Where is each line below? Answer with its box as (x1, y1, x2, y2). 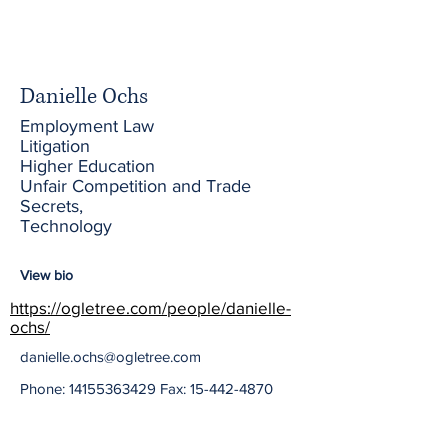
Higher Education (20, 156, 155, 176)
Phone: (20, 380, 69, 397)
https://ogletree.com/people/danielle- (10, 298, 291, 317)
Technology (20, 216, 112, 236)
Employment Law (20, 116, 154, 136)
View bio (20, 267, 73, 283)
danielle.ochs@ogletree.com (20, 348, 201, 365)
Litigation (20, 136, 90, 156)
